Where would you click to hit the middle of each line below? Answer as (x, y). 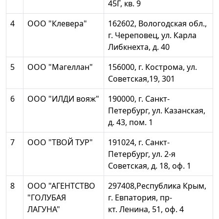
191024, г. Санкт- (139, 142)
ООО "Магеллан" (60, 67)
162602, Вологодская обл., (157, 24)
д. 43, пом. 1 (131, 122)
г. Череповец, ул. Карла (152, 35)
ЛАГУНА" (44, 209)
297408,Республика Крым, (157, 186)
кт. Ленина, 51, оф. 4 (146, 209)
